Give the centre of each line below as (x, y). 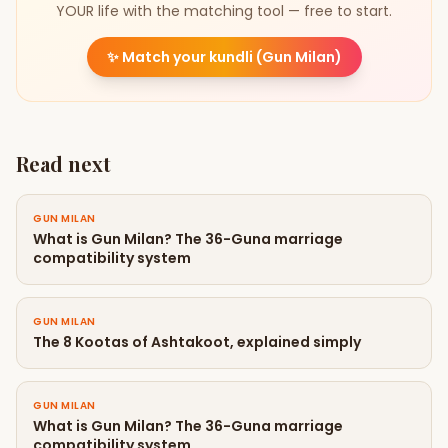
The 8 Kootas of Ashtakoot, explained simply (197, 342)
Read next (63, 163)
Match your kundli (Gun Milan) (231, 57)
